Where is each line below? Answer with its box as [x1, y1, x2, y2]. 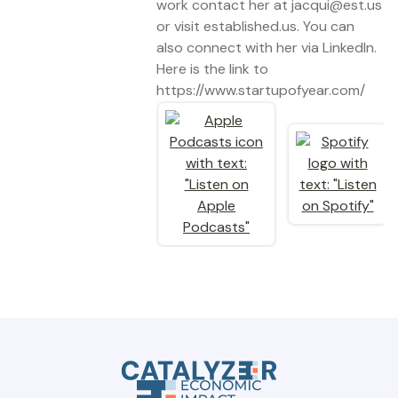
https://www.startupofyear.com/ [156, 81, 365, 99]
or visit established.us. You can [156, 17, 354, 36]
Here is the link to [156, 60, 268, 78]
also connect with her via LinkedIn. [156, 38, 377, 57]
